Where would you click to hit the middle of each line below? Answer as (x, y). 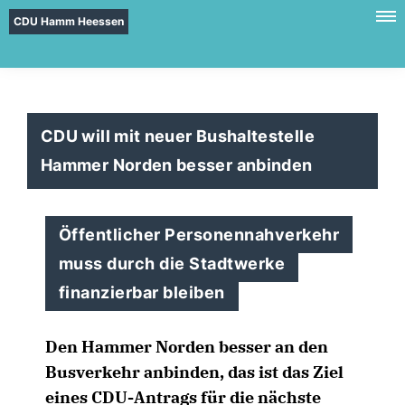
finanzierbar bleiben (142, 292)
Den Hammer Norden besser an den (187, 347)
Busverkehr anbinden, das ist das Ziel (194, 372)
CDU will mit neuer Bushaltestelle (178, 136)
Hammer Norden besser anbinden (177, 165)
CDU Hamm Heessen (69, 21)
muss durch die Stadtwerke (172, 264)
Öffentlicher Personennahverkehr (199, 235)
